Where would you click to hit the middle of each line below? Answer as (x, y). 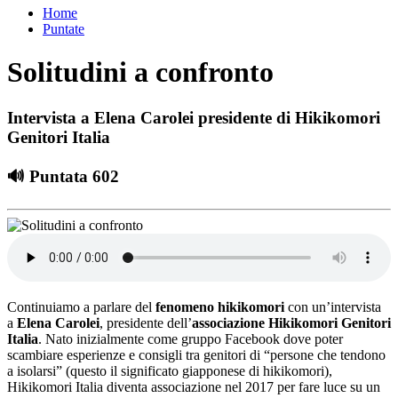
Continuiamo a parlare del (81, 307)
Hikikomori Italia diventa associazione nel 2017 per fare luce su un (194, 387)
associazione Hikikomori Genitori (291, 323)
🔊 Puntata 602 (63, 176)
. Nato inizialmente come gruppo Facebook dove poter (191, 339)
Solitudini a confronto (140, 72)
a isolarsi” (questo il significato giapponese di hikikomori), (170, 371)
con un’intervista (333, 307)
